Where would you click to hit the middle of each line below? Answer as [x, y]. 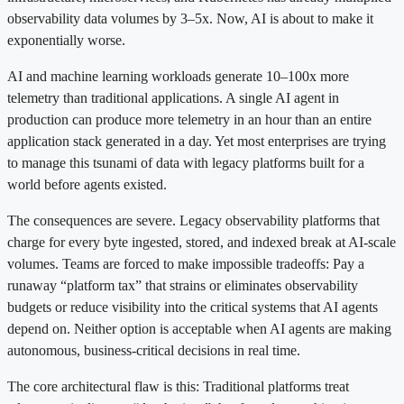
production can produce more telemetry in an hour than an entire [189, 119]
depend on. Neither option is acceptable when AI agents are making [199, 328]
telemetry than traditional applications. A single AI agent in [173, 97]
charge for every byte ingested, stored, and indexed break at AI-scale [202, 242]
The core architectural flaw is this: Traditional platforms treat [178, 386]
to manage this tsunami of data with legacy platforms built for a [186, 162]
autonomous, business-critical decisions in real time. [154, 350]
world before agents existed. [87, 184]
